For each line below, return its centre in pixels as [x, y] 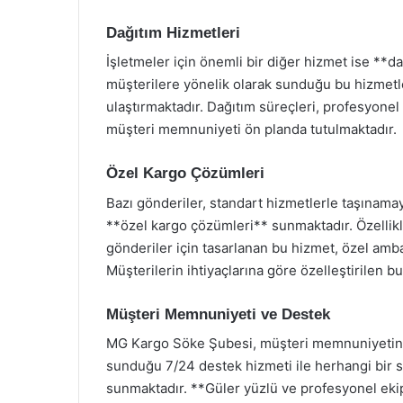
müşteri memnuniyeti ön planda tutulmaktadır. [251, 129]
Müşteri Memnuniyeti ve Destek [218, 314]
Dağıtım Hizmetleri [173, 32]
